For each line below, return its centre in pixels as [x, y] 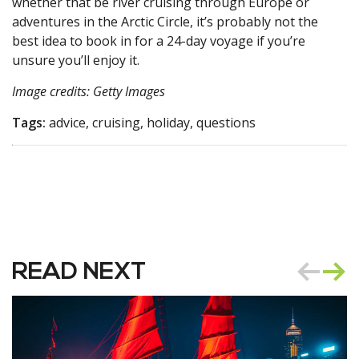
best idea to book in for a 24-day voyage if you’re [159, 41]
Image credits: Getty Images [89, 92]
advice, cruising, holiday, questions [151, 123]
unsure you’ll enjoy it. [79, 61]
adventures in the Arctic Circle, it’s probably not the [165, 22]
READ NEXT [79, 273]
